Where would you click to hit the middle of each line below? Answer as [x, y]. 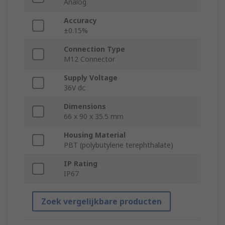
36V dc [75, 88]
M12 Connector [89, 59]
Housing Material [95, 135]
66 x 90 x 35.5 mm [94, 117]
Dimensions [85, 106]
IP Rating [81, 164]
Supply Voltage [91, 78]
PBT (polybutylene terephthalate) [119, 145]
